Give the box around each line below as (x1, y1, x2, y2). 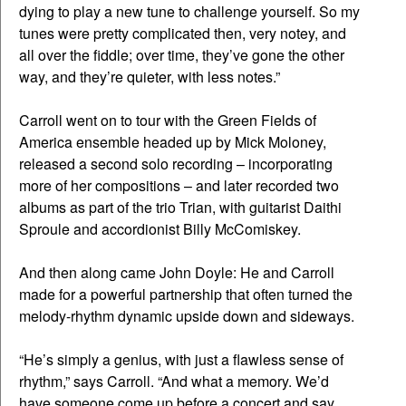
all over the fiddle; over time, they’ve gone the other (19, 44, 344, 66)
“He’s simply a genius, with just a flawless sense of (19, 349, 343, 371)
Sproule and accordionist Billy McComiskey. (19, 218, 301, 240)
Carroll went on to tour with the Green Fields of (19, 110, 316, 131)
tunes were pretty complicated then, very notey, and (19, 23, 346, 44)
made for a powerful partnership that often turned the (19, 284, 353, 305)
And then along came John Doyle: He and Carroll (19, 262, 334, 284)
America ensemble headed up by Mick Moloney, (19, 131, 326, 153)
